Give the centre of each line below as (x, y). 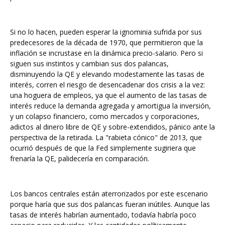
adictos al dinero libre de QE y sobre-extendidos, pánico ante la (113, 127)
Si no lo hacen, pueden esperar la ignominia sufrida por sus (106, 32)
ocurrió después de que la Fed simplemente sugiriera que (103, 148)
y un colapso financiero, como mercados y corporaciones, (105, 116)
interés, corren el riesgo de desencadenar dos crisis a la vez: (107, 85)
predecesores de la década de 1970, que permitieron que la (106, 42)
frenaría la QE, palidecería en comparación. (80, 158)
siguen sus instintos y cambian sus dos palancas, (89, 64)
